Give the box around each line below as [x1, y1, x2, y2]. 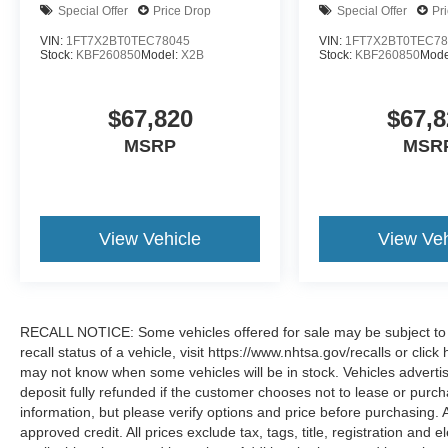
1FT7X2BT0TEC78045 [66, 34, 190, 49]
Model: [141, 48, 181, 63]
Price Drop [153, 3, 211, 18]
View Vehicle [99, 229, 202, 250]
